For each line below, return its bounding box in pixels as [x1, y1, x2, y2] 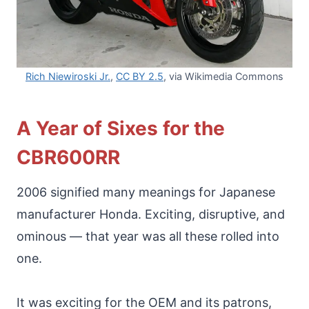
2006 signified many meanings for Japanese [17, 184, 275, 199]
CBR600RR [17, 145, 120, 169]
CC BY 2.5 [116, 70, 163, 82]
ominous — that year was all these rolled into [17, 228, 279, 243]
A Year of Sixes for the [17, 116, 225, 140]
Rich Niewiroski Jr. [26, 70, 110, 82]
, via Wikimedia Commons [163, 70, 283, 82]
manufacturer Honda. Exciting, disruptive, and [17, 206, 285, 221]
